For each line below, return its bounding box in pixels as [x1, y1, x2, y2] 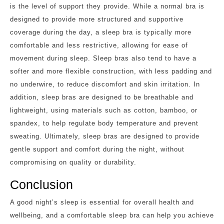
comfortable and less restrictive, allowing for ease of [10, 41, 188, 49]
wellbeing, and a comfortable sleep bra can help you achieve [10, 211, 214, 219]
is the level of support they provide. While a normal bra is [10, 2, 204, 10]
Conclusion [10, 177, 73, 191]
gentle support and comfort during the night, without [10, 145, 184, 153]
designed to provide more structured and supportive [10, 15, 183, 23]
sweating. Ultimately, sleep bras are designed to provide [10, 132, 199, 140]
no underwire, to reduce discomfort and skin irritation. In [10, 80, 200, 88]
